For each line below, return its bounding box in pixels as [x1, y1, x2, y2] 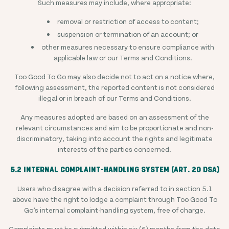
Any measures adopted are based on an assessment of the [20, 112, 209, 121]
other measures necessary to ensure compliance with [41, 42, 214, 51]
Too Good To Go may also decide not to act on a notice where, [14, 72, 215, 81]
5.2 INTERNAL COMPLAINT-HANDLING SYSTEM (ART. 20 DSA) [10, 167, 219, 172]
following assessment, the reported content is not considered [14, 83, 215, 91]
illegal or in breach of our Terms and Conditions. [38, 94, 191, 102]
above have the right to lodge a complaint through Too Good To [12, 195, 217, 203]
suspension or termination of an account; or [57, 30, 198, 38]
